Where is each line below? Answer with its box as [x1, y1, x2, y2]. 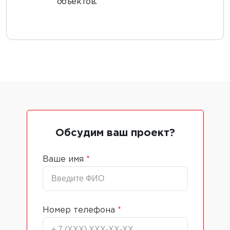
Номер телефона [42, 206, 118, 214]
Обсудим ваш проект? [55, 128, 175, 138]
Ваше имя [42, 156, 86, 163]
